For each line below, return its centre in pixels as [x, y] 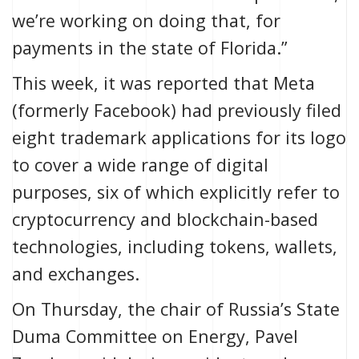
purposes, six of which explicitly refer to [176, 192]
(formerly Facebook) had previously [159, 111]
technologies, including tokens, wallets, [175, 247]
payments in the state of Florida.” [150, 48]
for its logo [298, 138]
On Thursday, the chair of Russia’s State [176, 309]
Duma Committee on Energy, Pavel [155, 337]
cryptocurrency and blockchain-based [165, 220]
